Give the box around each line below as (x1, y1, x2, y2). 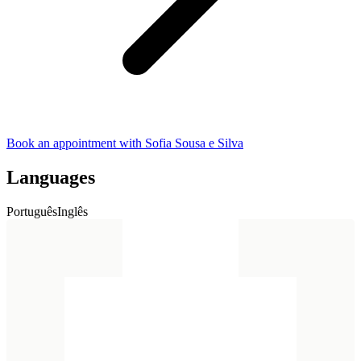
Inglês (57, 204, 88, 218)
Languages (6, 166, 95, 188)
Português (6, 204, 57, 218)
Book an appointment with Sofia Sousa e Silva (6, 136, 243, 151)
